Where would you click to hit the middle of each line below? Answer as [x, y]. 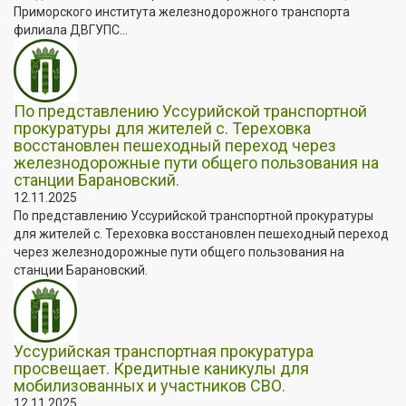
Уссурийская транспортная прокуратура [164, 351]
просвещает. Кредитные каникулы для [161, 368]
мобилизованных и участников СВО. [150, 385]
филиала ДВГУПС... [71, 29]
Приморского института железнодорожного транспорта [182, 11]
